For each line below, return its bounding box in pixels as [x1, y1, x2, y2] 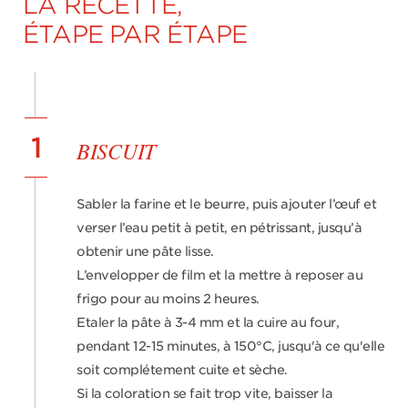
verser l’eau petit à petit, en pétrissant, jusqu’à [76, 220, 362, 235]
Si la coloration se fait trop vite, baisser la [76, 386, 332, 401]
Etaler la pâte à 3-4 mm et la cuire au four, [76, 315, 339, 330]
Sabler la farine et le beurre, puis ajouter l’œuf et [76, 197, 376, 211]
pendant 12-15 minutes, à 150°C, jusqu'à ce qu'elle [76, 339, 384, 353]
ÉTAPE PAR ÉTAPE [23, 20, 247, 48]
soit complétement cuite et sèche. [76, 362, 288, 377]
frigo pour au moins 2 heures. [76, 291, 260, 306]
